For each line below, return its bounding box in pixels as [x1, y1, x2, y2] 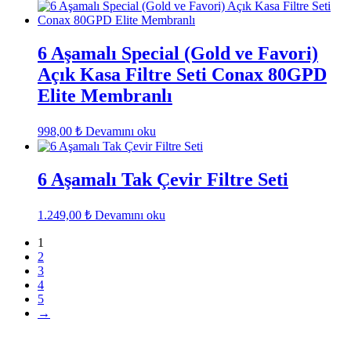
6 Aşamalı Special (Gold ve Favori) [38, 43, 318, 64]
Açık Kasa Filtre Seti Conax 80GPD [38, 64, 327, 85]
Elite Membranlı [38, 85, 172, 107]
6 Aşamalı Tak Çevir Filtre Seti [38, 168, 288, 190]
